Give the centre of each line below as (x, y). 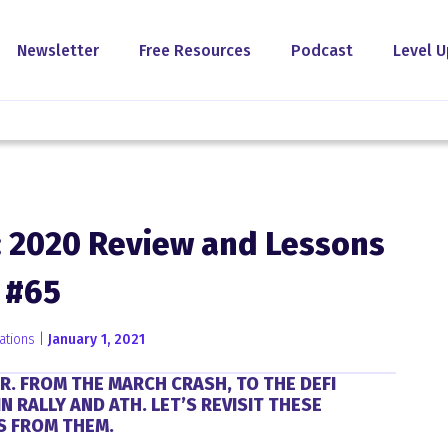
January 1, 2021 (97, 339)
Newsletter (57, 50)
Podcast (321, 50)
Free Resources (194, 50)
